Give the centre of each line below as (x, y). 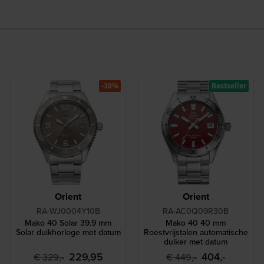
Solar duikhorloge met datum (68, 232)
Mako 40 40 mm (196, 223)
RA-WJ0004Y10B (68, 211)
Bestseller (229, 85)
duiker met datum (196, 242)
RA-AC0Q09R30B (196, 211)
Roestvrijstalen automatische (196, 232)
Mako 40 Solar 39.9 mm (68, 223)
